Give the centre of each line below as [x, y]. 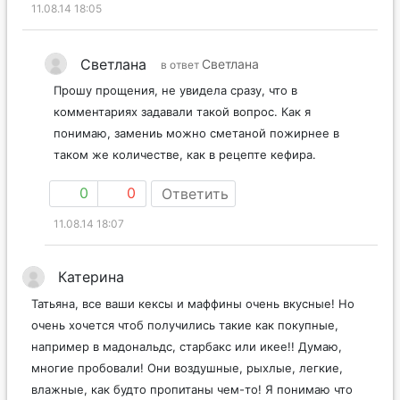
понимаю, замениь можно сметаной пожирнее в [196, 133]
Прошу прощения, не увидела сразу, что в [175, 91]
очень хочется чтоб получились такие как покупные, [185, 325]
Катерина [91, 277]
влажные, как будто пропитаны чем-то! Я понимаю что [192, 390]
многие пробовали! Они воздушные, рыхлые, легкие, [187, 368]
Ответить [195, 194]
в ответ [181, 65]
